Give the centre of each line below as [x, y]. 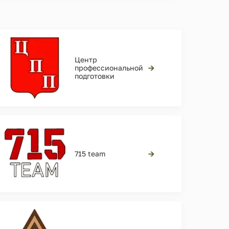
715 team [90, 154]
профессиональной [109, 68]
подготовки [95, 76]
